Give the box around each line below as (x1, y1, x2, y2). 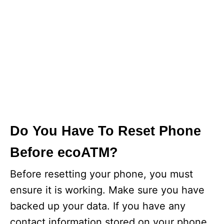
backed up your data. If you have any (10, 200, 185, 212)
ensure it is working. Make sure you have (10, 184, 204, 196)
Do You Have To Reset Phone (10, 123, 201, 138)
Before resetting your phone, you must (10, 168, 193, 180)
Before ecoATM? (10, 145, 118, 160)
